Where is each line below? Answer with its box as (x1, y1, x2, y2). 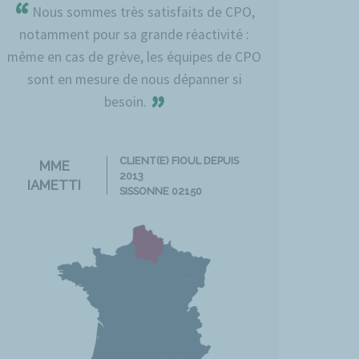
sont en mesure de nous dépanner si (26, 70, 242, 88)
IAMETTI (27, 177, 82, 194)
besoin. (103, 92, 150, 111)
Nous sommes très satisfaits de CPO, (29, 2, 256, 21)
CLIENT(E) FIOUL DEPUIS (119, 154, 240, 167)
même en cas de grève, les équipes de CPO (7, 47, 262, 66)
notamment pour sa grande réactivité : (19, 25, 250, 43)
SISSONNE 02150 (119, 184, 203, 197)
